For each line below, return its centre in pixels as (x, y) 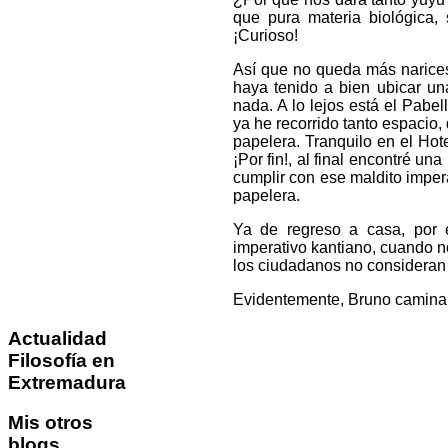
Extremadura (67, 382)
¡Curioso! (265, 36)
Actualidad (57, 338)
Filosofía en (61, 360)
